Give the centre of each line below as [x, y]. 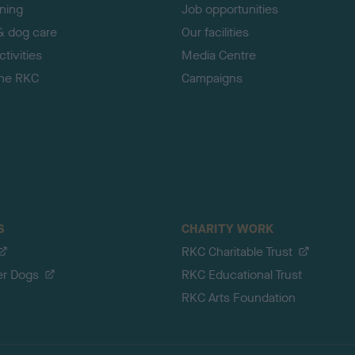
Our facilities [215, 32]
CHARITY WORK [227, 229]
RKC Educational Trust [242, 275]
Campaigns [212, 78]
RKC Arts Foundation [239, 298]
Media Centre [219, 55]
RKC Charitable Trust [237, 252]
